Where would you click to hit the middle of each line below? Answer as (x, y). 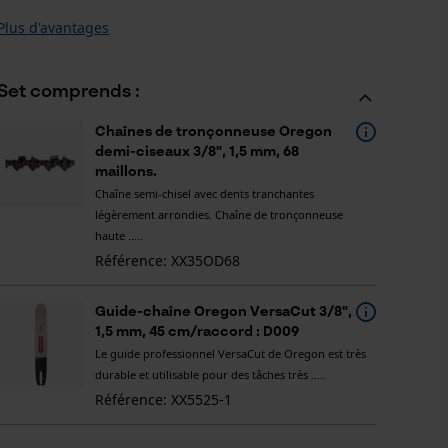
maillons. (125, 172)
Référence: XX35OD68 (167, 260)
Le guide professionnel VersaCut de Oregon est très (230, 353)
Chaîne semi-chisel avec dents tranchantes (204, 193)
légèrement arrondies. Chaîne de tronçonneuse (218, 214)
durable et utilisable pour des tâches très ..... (210, 374)
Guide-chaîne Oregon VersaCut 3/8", (223, 312)
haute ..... (118, 235)
